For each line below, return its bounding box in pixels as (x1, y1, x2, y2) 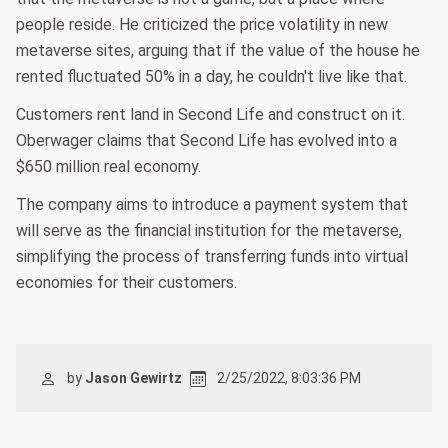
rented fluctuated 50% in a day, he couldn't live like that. (16, 67, 407, 87)
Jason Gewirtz (85, 370, 182, 387)
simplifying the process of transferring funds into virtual (16, 247, 408, 267)
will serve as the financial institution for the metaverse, (16, 221, 402, 241)
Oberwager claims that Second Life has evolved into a (16, 131, 397, 151)
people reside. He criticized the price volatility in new (16, 15, 388, 35)
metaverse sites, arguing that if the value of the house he (16, 41, 420, 61)
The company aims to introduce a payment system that (16, 195, 408, 215)
